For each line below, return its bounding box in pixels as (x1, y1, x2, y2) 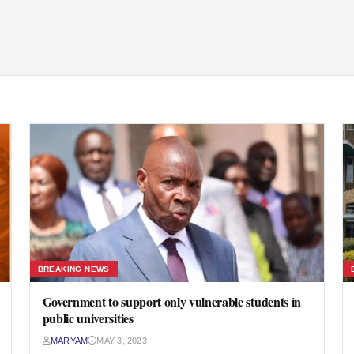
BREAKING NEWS (37, 265, 110, 273)
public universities (42, 309, 134, 327)
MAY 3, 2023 (96, 336, 147, 345)
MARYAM (50, 336, 88, 345)
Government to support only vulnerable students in (42, 292, 301, 311)
